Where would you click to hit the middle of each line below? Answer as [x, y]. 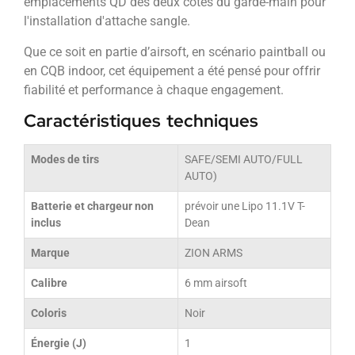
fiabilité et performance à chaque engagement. [154, 90]
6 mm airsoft [216, 284]
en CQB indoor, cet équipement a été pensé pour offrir [172, 71]
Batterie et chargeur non [92, 207]
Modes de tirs [65, 160]
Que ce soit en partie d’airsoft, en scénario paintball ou [175, 52]
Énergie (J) [59, 344]
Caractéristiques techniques [141, 121]
